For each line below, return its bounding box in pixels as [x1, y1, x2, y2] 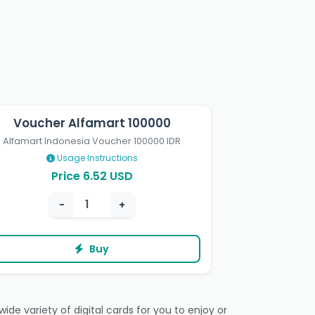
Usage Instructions [54, 152, 138, 165]
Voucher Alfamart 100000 [13, 115, 171, 132]
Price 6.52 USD [51, 168, 133, 185]
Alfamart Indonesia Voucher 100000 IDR [3, 135, 181, 148]
